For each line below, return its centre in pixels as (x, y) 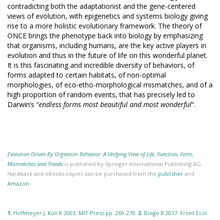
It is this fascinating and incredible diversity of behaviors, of (101, 65)
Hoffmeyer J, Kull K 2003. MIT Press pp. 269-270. (74, 213)
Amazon (18, 184)
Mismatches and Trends (35, 164)
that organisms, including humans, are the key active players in (107, 46)
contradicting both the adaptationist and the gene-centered (101, 6)
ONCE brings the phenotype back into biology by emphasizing (105, 36)
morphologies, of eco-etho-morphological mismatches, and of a (110, 85)
